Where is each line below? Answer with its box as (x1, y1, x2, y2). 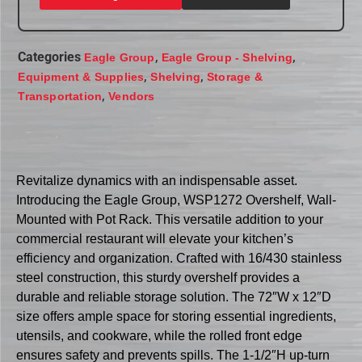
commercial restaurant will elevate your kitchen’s (16, 231, 293, 246)
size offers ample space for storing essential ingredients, (16, 309, 336, 323)
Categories (18, 49, 82, 65)
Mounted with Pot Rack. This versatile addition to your (16, 212, 323, 226)
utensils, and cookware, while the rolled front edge (16, 328, 302, 343)
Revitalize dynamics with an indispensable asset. (16, 173, 297, 187)
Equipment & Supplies (18, 70, 145, 84)
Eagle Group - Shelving (161, 51, 293, 65)
